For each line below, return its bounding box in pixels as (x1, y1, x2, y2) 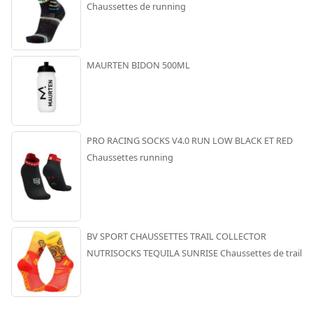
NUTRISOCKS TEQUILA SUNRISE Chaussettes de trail (87, 247, 302, 260)
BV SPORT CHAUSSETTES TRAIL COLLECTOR (87, 230, 266, 243)
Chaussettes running (87, 151, 173, 164)
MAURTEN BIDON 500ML (87, 59, 190, 72)
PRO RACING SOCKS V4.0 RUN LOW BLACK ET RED (87, 134, 293, 147)
